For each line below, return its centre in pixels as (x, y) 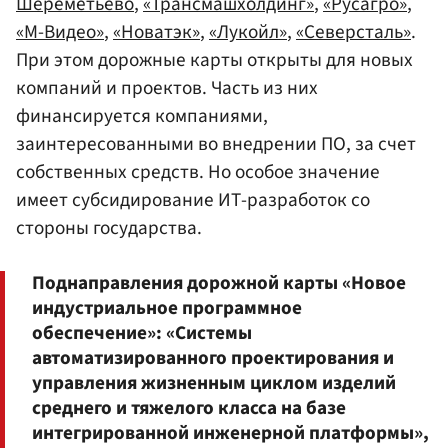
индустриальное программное (167, 307)
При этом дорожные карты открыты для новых (214, 59)
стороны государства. (109, 227)
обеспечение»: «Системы (142, 332)
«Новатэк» (156, 31)
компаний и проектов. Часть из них (167, 87)
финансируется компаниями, (142, 115)
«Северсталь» (353, 31)
